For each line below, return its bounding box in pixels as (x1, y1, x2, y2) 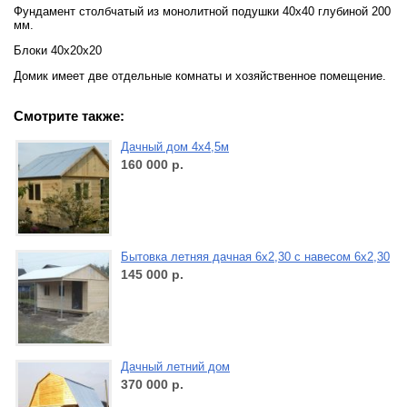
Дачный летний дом (121, 360, 230, 374)
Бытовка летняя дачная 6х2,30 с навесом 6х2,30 (121, 250, 390, 264)
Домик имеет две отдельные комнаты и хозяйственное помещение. (14, 69, 386, 83)
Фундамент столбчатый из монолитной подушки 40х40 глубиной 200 (14, 5, 391, 18)
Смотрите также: (14, 108, 124, 124)
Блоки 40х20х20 (14, 44, 102, 57)
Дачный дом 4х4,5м (121, 140, 229, 154)
